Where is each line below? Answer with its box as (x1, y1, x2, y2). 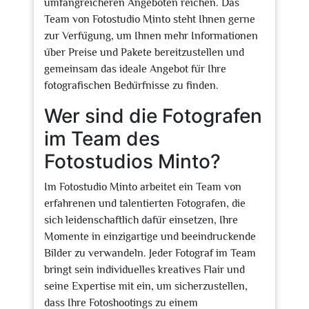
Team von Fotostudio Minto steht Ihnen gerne (44, 13, 255, 26)
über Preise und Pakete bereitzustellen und (44, 46, 244, 59)
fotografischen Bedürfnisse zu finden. (44, 79, 219, 92)
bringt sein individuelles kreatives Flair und (44, 263, 245, 276)
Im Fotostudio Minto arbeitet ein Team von (44, 181, 241, 193)
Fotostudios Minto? (44, 150, 221, 173)
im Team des (44, 127, 160, 150)
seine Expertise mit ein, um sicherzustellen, (44, 280, 248, 292)
